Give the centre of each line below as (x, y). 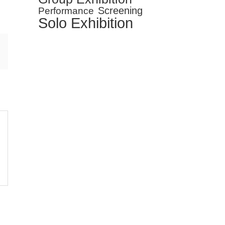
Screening (120, 11)
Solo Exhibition (86, 23)
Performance (66, 11)
